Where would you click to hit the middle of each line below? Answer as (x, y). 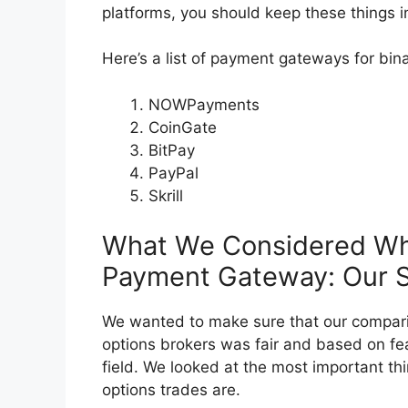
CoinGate (183, 127)
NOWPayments (204, 104)
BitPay (172, 150)
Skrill (166, 195)
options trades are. (171, 390)
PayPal (173, 173)
